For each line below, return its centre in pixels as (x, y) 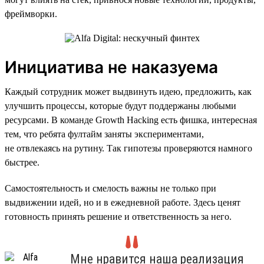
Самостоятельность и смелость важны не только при (110, 188)
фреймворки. (31, 14)
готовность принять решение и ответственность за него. (118, 216)
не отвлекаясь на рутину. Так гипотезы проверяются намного (128, 148)
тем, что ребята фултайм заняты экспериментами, (104, 134)
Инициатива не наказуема (111, 67)
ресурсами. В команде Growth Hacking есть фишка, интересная (131, 120)
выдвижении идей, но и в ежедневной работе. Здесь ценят (123, 202)
